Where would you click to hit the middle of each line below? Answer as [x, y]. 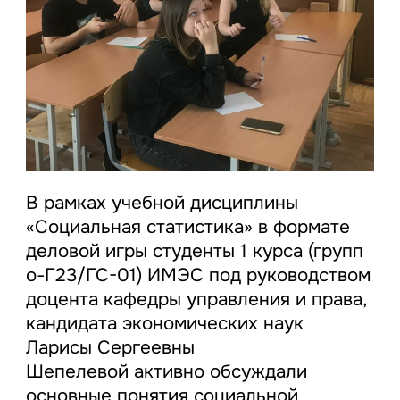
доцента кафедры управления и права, [196, 300]
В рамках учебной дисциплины [162, 203]
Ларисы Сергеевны [110, 348]
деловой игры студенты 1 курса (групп [194, 251]
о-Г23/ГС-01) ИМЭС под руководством [198, 275]
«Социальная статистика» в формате [187, 227]
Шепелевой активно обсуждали [166, 372]
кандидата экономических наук [164, 324]
